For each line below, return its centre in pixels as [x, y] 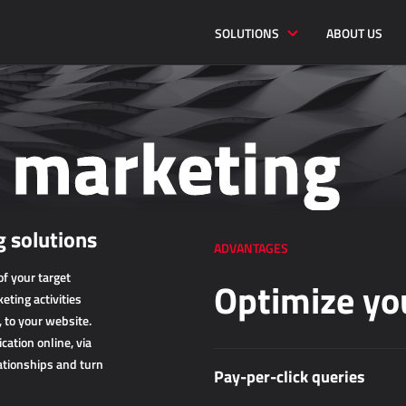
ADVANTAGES [251, 248]
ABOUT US [354, 33]
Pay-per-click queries [290, 376]
